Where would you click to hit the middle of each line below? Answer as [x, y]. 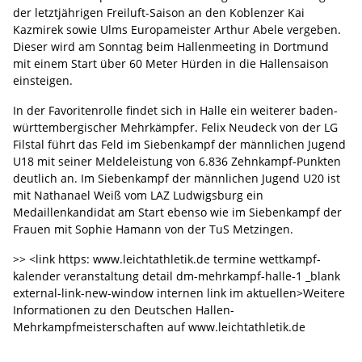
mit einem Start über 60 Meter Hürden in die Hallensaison [171, 63]
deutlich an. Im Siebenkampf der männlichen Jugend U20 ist [177, 178]
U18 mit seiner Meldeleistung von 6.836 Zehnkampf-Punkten [177, 161]
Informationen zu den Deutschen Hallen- [124, 309]
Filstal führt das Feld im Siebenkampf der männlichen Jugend [179, 144]
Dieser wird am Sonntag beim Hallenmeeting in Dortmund [171, 46]
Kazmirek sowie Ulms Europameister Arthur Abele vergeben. [177, 29]
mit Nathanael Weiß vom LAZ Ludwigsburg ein [138, 195]
